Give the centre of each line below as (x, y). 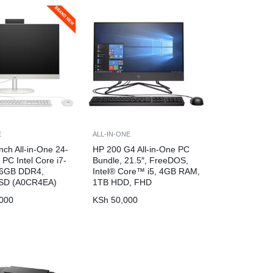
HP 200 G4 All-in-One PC (141, 149)
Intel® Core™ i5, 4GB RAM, (146, 171)
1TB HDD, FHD (122, 182)
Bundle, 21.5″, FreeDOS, (140, 160)
